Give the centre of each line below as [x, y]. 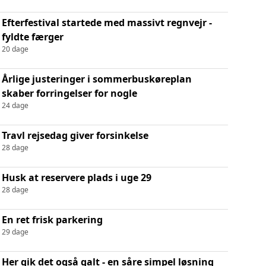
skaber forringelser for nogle [69, 93]
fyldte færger [32, 37]
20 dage [15, 49]
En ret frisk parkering [52, 219]
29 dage [15, 232]
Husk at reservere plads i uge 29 [76, 177]
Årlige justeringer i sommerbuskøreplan [96, 79]
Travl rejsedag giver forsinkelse [75, 135]
